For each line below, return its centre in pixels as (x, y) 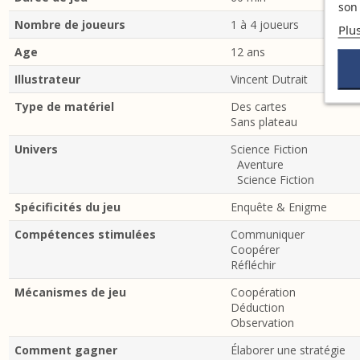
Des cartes (259, 106)
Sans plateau (264, 121)
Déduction (258, 307)
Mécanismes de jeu (70, 292)
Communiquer (268, 234)
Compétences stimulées (85, 234)
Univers (36, 149)
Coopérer (255, 249)
